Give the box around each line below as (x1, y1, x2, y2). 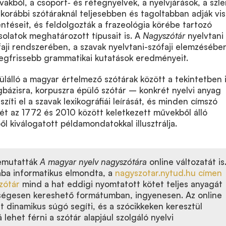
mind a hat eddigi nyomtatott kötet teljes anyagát (20, 179, 222, 189)
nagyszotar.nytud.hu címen (115, 167, 222, 178)
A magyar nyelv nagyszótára (40, 156, 147, 167)
